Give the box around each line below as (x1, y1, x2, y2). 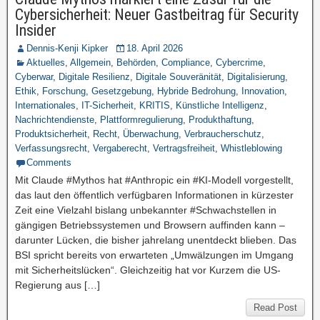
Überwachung (123, 129, 179, 139)
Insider (15, 21, 56, 39)
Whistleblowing (221, 143, 282, 154)
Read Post (254, 302, 297, 313)
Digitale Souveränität (136, 71, 221, 82)
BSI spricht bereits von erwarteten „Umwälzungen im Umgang (15, 249, 294, 261)
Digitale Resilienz (59, 71, 130, 82)
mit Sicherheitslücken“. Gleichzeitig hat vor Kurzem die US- (15, 264, 281, 276)
